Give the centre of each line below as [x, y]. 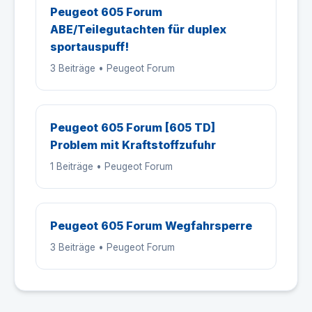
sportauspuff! [89, 47]
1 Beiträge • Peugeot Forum [111, 166]
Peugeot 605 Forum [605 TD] [133, 127]
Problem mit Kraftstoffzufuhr [133, 145]
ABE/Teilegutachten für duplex [138, 29]
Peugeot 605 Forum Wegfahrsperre [151, 226]
